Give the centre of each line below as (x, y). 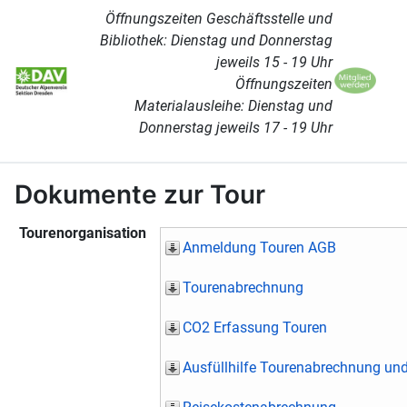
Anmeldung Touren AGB (259, 248)
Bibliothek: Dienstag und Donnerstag (217, 40)
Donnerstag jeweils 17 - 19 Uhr (236, 128)
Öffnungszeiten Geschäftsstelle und (219, 19)
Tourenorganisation (83, 233)
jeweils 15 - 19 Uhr (275, 62)
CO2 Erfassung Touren (255, 328)
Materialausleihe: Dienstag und (234, 106)
